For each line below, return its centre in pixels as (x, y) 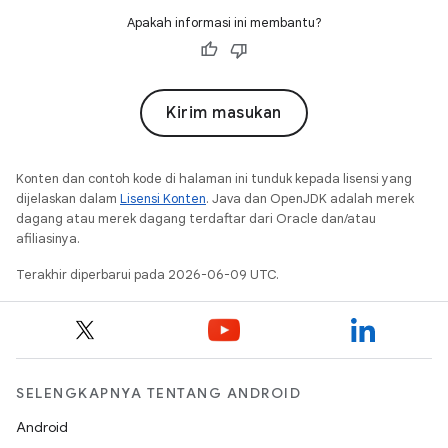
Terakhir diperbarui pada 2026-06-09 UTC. (147, 274)
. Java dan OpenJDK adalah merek (310, 198)
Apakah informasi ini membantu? (224, 22)
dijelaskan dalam (68, 198)
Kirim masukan (224, 113)
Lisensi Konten (163, 198)
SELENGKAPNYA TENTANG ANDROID (158, 393)
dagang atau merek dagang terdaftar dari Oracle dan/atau (196, 218)
